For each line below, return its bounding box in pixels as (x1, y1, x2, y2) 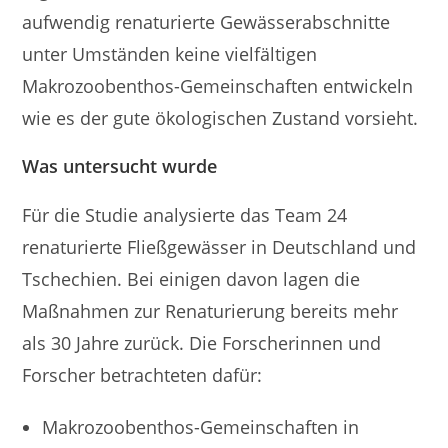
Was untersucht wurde (22, 153, 218, 178)
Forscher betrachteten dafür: (22, 362, 263, 387)
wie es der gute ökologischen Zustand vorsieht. (22, 105, 419, 130)
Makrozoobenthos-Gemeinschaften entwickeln (22, 73, 414, 98)
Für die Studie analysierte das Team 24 (22, 202, 348, 227)
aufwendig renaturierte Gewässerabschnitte (22, 9, 391, 34)
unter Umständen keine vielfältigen (22, 41, 318, 66)
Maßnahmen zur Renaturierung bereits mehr (22, 298, 399, 323)
